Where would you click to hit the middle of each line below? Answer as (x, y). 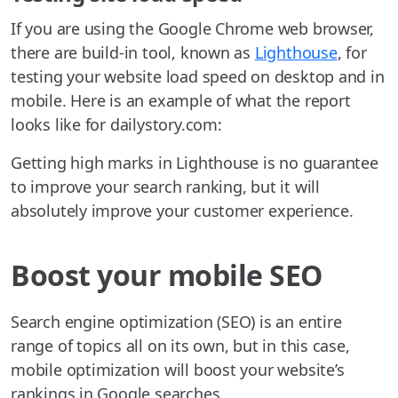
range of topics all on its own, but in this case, (180, 346)
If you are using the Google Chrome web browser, (193, 29)
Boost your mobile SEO (167, 275)
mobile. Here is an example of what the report (181, 101)
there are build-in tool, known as (133, 53)
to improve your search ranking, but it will (165, 187)
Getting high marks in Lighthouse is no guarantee (195, 163)
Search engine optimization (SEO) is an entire (176, 322)
